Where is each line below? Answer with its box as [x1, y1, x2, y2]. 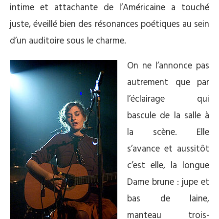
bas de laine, [127, 192, 209, 206]
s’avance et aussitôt [127, 142, 209, 156]
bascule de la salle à [127, 109, 209, 123]
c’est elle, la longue [127, 158, 209, 173]
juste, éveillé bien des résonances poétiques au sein [10, 17, 209, 32]
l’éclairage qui [127, 92, 209, 107]
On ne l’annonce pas [127, 59, 209, 73]
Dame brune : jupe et [127, 175, 209, 190]
